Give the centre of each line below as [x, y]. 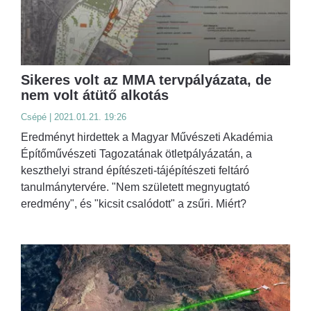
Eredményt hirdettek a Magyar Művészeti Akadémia [147, 137]
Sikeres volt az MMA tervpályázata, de [146, 80]
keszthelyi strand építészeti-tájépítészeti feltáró [135, 171]
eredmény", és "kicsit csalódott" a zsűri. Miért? [134, 204]
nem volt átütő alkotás [95, 95]
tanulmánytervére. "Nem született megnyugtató [135, 187]
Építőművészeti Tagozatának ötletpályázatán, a [136, 154]
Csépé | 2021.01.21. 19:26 [74, 117]
